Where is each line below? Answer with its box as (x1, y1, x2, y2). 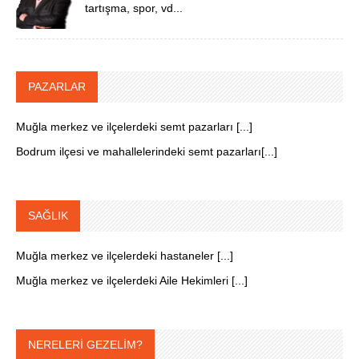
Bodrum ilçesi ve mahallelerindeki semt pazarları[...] (16, 144, 277, 158)
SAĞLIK (28, 208, 68, 222)
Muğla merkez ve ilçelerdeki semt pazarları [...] (16, 119, 252, 133)
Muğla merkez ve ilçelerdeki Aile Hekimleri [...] (16, 273, 248, 287)
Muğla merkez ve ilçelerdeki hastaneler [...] (16, 248, 233, 262)
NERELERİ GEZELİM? (28, 337, 143, 351)
